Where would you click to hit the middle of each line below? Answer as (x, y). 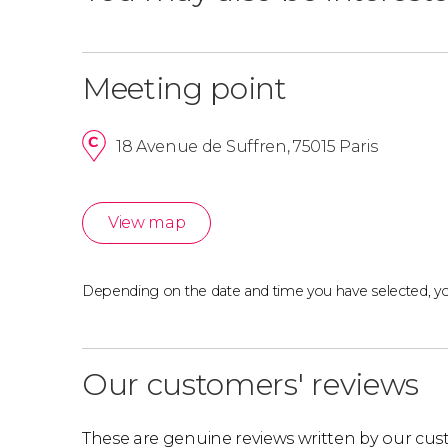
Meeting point (184, 88)
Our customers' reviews (250, 384)
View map (147, 222)
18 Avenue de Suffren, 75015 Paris (247, 146)
